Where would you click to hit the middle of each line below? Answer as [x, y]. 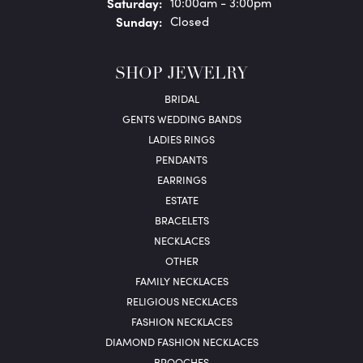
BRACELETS [181, 220]
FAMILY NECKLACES [181, 281]
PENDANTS [181, 160]
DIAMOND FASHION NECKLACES [181, 342]
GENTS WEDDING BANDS [181, 119]
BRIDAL [181, 99]
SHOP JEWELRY [181, 75]
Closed [189, 21]
